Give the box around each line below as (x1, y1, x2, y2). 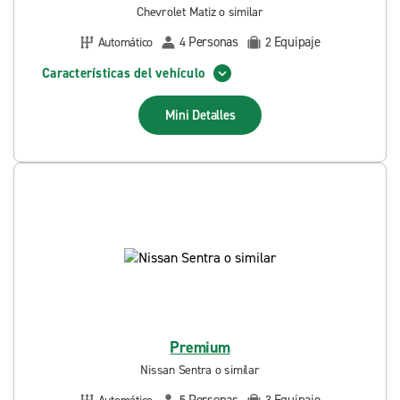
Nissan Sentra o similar (140, 362, 260, 379)
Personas (187, 33, 238, 51)
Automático (97, 33, 153, 51)
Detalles (192, 106, 236, 124)
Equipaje (273, 33, 321, 51)
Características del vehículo (42, 63, 204, 82)
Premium (170, 337, 230, 358)
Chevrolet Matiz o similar (137, 4, 263, 21)
